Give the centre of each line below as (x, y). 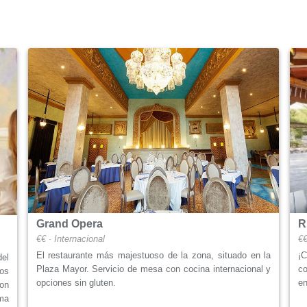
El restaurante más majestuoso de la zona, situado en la (153, 256)
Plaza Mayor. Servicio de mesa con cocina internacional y (153, 269)
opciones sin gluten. (76, 283)
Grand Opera (69, 224)
